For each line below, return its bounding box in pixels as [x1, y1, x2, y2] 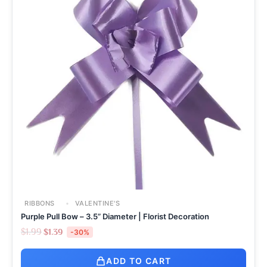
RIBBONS [24, 198, 55, 207]
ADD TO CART [106, 255, 172, 266]
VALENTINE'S [73, 198, 120, 207]
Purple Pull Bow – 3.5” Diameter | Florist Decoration [21, 211, 209, 221]
